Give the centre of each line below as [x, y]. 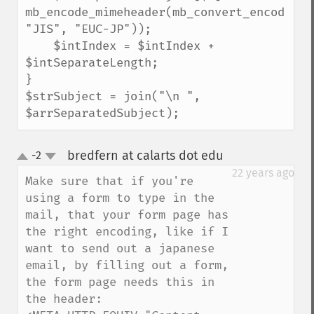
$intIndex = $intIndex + [39, 46]
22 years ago [263, 173]
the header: [64, 299]
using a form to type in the [120, 198]
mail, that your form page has [127, 215]
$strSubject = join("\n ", [113, 96]
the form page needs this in [120, 282]
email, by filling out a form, [127, 265]
